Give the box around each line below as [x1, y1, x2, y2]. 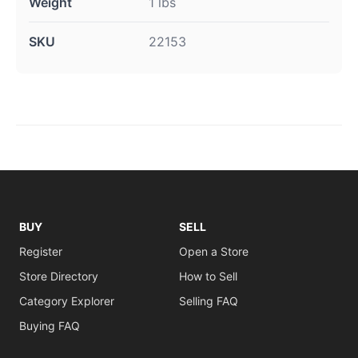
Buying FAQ [19, 319, 80, 332]
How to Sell [179, 269, 237, 283]
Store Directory [19, 269, 98, 283]
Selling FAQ [179, 294, 238, 308]
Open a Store [179, 245, 249, 258]
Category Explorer [19, 294, 114, 308]
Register [19, 245, 62, 258]
